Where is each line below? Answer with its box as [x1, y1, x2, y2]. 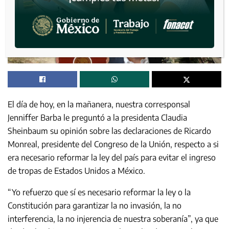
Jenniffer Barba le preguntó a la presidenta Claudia [8, 112, 187, 123]
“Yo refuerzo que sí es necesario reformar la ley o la [8, 187, 191, 197]
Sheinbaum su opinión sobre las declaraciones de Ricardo [8, 125, 211, 136]
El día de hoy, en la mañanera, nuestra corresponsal [8, 99, 190, 109]
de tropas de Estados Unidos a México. [8, 165, 145, 176]
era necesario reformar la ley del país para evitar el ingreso [8, 152, 216, 163]
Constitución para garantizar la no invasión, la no [8, 200, 181, 211]
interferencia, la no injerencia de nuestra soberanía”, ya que [8, 213, 218, 224]
